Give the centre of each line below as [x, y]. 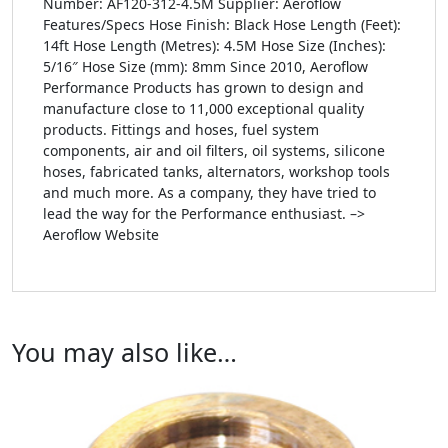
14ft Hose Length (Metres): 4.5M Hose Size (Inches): [214, 46]
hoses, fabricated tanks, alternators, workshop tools [216, 172]
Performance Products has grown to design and [203, 88]
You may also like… [124, 352]
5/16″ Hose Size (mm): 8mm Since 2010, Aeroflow [205, 67]
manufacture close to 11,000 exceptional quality [203, 109]
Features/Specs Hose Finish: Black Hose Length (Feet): [222, 25]
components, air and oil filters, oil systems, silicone [214, 151]
